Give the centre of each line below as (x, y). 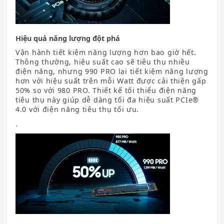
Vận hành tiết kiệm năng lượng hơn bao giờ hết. (106, 52)
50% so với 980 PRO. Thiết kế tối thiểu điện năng (106, 90)
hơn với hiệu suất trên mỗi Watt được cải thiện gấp (111, 81)
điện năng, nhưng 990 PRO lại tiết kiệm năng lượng (112, 71)
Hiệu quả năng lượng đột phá (68, 38)
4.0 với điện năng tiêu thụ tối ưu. (77, 109)
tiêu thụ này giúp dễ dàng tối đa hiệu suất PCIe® (107, 100)
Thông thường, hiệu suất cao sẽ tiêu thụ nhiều (103, 62)
